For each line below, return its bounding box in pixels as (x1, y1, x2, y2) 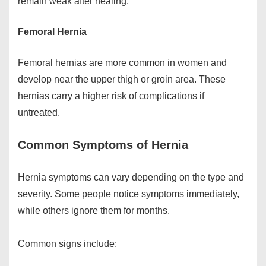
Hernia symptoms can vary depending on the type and (18, 172, 244, 183)
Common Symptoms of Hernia (18, 138, 188, 152)
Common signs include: (18, 239, 117, 249)
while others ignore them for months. (18, 205, 170, 216)
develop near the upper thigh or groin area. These (18, 74, 226, 85)
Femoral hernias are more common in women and (18, 58, 227, 68)
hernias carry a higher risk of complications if (18, 91, 204, 102)
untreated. (18, 107, 60, 118)
